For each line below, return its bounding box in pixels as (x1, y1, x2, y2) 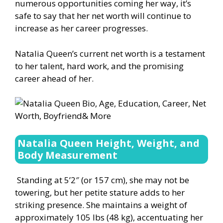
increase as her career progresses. (15, 22, 148, 34)
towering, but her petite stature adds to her (15, 186, 185, 198)
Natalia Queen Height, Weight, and (17, 136, 200, 150)
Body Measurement (17, 148, 117, 162)
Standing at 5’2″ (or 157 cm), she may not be (15, 174, 189, 186)
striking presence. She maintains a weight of (15, 199, 187, 211)
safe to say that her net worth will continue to (15, 10, 191, 22)
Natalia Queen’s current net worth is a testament (15, 47, 205, 59)
